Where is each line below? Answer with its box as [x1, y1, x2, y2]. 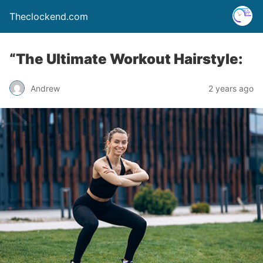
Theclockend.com [9, 11, 88, 22]
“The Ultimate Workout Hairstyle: [9, 50, 243, 68]
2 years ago [208, 83, 254, 93]
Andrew [31, 83, 60, 93]
